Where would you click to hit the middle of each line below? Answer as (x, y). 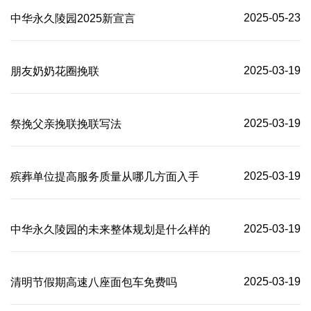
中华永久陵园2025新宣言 (73, 19)
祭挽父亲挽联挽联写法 (66, 124)
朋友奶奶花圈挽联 (55, 72)
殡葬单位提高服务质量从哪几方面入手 (105, 177)
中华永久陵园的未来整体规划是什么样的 (110, 230)
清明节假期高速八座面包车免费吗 (94, 283)
